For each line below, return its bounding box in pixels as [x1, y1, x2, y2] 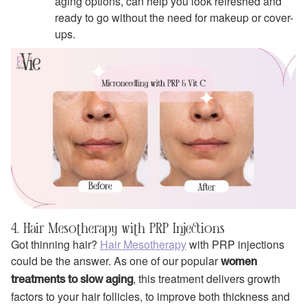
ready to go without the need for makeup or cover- [55, 10, 293, 26]
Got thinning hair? [11, 236, 100, 252]
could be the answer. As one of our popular [11, 252, 221, 269]
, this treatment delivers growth [133, 270, 280, 286]
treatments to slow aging [11, 275, 133, 285]
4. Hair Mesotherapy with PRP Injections [11, 219, 225, 236]
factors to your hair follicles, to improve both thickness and [11, 288, 290, 304]
